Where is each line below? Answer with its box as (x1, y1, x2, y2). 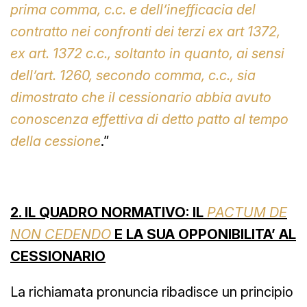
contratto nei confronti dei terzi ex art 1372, (10, 23, 280, 40)
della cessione (10, 132, 101, 149)
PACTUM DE (207, 204, 287, 221)
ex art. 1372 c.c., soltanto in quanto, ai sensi (10, 45, 284, 62)
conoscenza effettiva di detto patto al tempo (10, 110, 288, 127)
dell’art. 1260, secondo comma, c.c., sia (10, 66, 256, 84)
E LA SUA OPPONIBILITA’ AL (111, 225, 296, 243)
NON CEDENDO (10, 225, 111, 243)
